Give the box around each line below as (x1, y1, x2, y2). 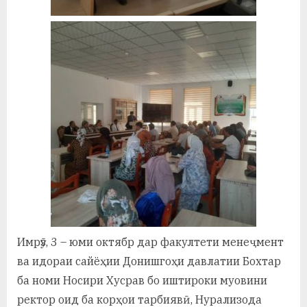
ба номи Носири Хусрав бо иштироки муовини (17, 273, 267, 287)
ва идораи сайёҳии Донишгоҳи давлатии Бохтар (17, 254, 281, 268)
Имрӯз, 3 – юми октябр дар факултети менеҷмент (17, 234, 284, 249)
